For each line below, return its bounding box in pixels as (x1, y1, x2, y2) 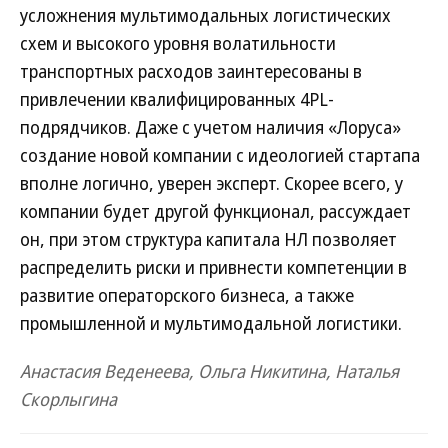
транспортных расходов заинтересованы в (20, 59, 362, 83)
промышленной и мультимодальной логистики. (20, 311, 402, 335)
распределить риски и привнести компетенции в (20, 255, 407, 279)
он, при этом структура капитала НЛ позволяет (20, 227, 397, 251)
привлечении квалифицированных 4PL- (20, 87, 334, 111)
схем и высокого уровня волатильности (20, 31, 336, 55)
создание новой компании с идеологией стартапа (20, 143, 420, 167)
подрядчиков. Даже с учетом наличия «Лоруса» (20, 115, 401, 139)
